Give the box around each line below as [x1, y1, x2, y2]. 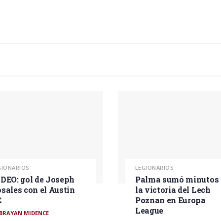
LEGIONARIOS [135, 164, 174, 172]
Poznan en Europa [135, 195, 206, 206]
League [135, 205, 164, 216]
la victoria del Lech [135, 184, 211, 195]
